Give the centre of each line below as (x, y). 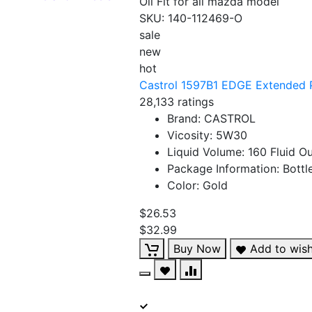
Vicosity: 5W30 (207, 135)
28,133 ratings (177, 102)
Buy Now (197, 249)
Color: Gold (197, 185)
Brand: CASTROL (211, 118)
